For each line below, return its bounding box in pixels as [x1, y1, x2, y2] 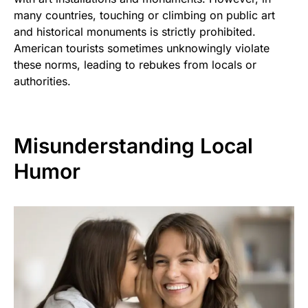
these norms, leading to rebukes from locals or [14, 57, 256, 71]
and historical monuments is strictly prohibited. [14, 24, 256, 38]
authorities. [14, 74, 71, 88]
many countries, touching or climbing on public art [14, 8, 275, 22]
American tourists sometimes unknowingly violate [14, 41, 269, 55]
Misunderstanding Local [14, 133, 253, 158]
